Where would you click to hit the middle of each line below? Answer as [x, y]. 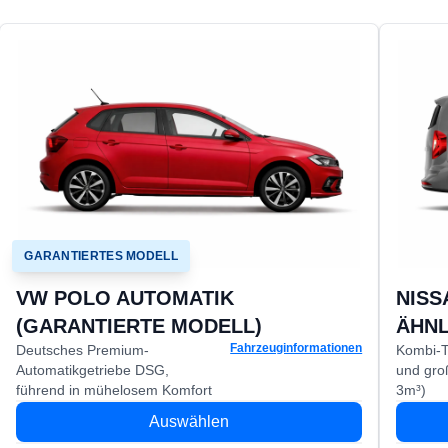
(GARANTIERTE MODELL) [139, 326]
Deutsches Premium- [83, 350]
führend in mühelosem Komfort [114, 390]
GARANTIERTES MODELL [101, 256]
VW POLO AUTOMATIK [125, 298]
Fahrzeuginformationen [296, 348]
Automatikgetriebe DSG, [93, 370]
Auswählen [189, 421]
